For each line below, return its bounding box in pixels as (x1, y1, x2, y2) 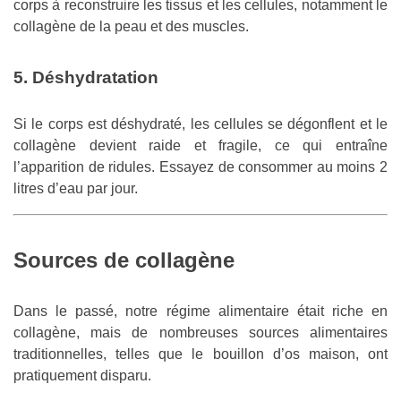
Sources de (13, 248, 135, 273)
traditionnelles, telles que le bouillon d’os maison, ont (13, 346, 388, 362)
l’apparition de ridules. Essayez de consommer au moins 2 (13, 159, 388, 175)
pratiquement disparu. (13, 367, 151, 383)
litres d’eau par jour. (13, 181, 138, 197)
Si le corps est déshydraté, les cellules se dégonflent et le (13, 116, 388, 132)
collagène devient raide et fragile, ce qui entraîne (13, 138, 388, 154)
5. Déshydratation (13, 68, 158, 88)
